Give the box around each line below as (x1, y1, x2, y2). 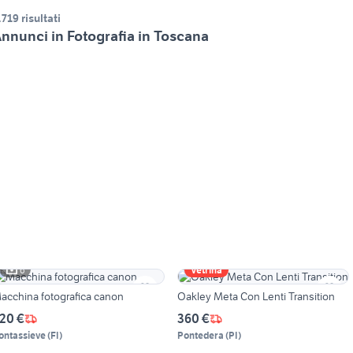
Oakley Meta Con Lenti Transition (176, 289, 335, 304)
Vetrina (190, 264, 222, 277)
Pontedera (176, 329, 224, 342)
